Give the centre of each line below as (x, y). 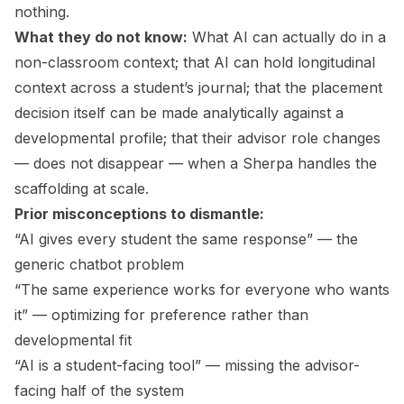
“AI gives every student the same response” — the (186, 239)
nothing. (42, 12)
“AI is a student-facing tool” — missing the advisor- (187, 365)
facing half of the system (99, 390)
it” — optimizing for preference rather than (161, 315)
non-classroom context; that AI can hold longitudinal (195, 62)
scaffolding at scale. (82, 188)
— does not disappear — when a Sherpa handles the (196, 163)
